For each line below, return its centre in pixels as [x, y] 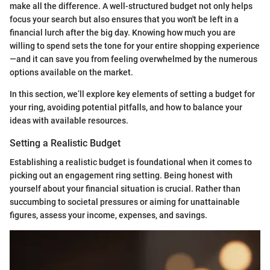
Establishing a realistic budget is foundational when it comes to [131, 162]
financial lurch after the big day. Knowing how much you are [123, 33]
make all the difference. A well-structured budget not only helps [131, 6]
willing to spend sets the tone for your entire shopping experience [135, 46]
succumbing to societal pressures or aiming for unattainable [125, 202]
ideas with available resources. [69, 121]
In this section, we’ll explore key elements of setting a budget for [132, 94]
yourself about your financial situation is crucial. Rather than [125, 189]
